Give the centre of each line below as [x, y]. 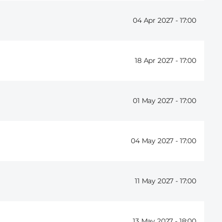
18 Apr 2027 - [157, 61]
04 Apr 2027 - [156, 21]
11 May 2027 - [157, 181]
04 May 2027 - [155, 141]
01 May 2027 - [156, 101]
